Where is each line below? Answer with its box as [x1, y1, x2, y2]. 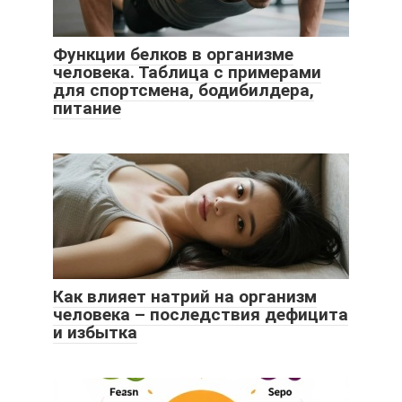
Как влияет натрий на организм [53, 285, 317, 307]
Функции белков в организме [53, 43, 293, 65]
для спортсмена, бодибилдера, [53, 79, 314, 100]
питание [53, 97, 121, 118]
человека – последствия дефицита [53, 303, 348, 325]
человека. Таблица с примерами [53, 61, 321, 83]
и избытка [53, 321, 137, 343]
